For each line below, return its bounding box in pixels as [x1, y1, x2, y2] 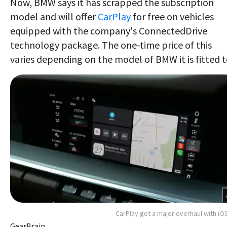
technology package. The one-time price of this [10, 39, 212, 52]
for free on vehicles [131, 10, 214, 23]
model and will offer [10, 10, 98, 23]
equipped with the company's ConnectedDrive [10, 24, 207, 37]
